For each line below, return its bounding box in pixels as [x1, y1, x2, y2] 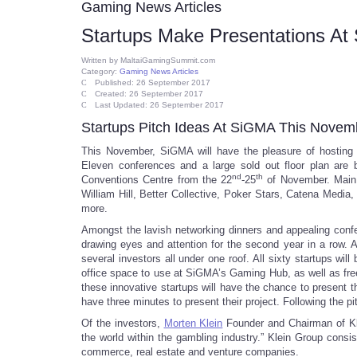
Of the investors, [81, 317, 164, 329]
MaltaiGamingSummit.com [120, 56, 215, 65]
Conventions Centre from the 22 [81, 174, 233, 186]
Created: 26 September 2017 [95, 89, 203, 98]
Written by [81, 56, 120, 65]
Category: [81, 67, 120, 76]
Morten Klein [163, 317, 223, 329]
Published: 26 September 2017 [95, 78, 210, 87]
